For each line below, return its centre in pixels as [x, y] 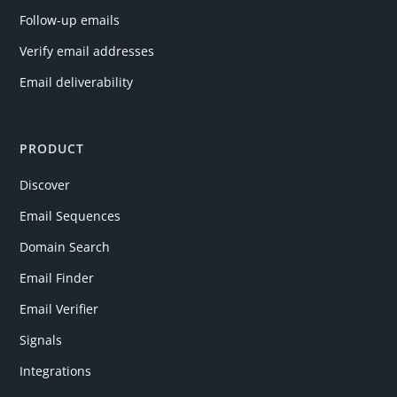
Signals [41, 339]
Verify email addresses [87, 51]
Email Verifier [59, 308]
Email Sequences [70, 215]
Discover [45, 184]
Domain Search [65, 246]
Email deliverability [77, 82]
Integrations [56, 370]
